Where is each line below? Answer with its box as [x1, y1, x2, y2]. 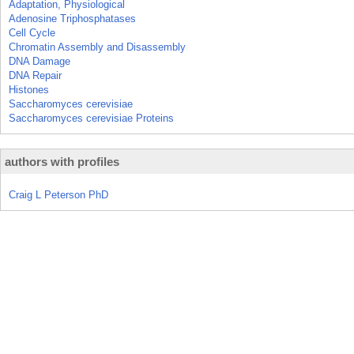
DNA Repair [9, 70, 62, 81]
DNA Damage [9, 55, 70, 67]
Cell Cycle [9, 27, 55, 39]
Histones [9, 84, 49, 96]
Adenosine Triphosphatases [9, 13, 136, 24]
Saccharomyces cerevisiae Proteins [9, 112, 174, 124]
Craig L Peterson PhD [9, 189, 108, 201]
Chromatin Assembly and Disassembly [9, 41, 186, 53]
